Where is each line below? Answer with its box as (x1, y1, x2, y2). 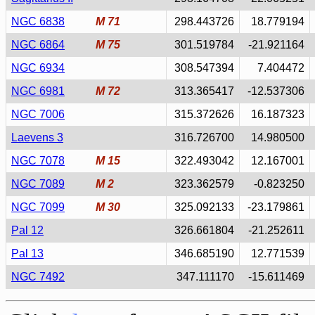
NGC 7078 (11, 155, 65, 167)
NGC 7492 (11, 271, 65, 283)
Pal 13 (11, 247, 44, 259)
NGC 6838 (11, 15, 65, 27)
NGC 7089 (11, 178, 65, 190)
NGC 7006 (11, 108, 65, 120)
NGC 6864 (11, 39, 65, 51)
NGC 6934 (11, 62, 65, 74)
